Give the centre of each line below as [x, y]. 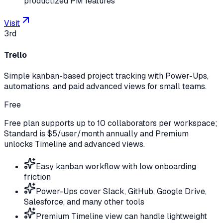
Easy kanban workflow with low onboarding [116, 166]
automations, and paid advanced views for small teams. [105, 86]
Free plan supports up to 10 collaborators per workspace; [111, 123]
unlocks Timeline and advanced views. [74, 144]
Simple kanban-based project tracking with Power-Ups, [106, 76]
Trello [15, 55]
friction [37, 177]
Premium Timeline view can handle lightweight [121, 216]
